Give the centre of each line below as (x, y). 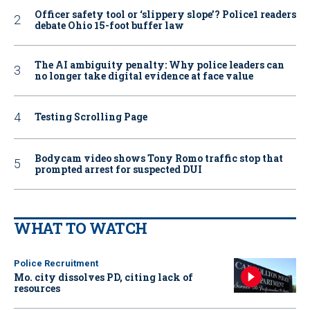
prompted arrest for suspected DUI (118, 169)
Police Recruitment (56, 263)
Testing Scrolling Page (91, 117)
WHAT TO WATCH (81, 228)
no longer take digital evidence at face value (144, 75)
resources (37, 288)
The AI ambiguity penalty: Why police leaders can (159, 64)
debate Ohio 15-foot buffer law (109, 25)
